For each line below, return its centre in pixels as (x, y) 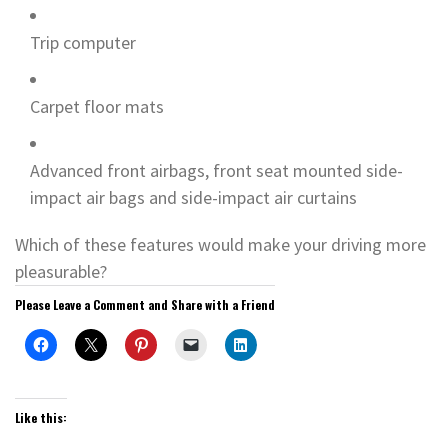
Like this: (41, 417)
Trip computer (83, 42)
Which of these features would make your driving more (220, 244)
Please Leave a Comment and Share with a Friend (145, 304)
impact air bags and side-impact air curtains (193, 197)
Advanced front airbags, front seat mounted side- (216, 170)
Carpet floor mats (97, 106)
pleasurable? (61, 271)
